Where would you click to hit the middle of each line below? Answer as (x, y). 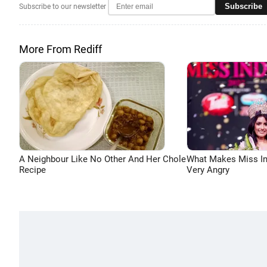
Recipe (32, 170)
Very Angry (208, 170)
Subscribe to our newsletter (63, 6)
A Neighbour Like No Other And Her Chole (103, 159)
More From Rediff (60, 49)
